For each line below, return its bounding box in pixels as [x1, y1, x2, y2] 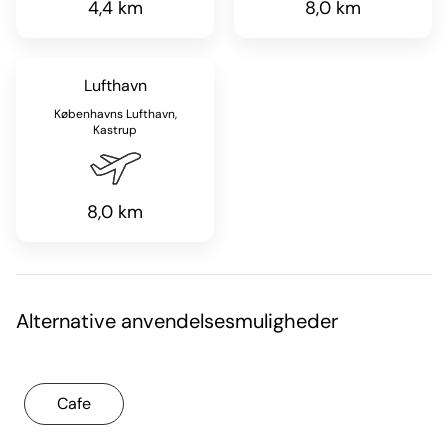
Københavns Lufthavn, [53, 106, 177, 122]
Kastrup [93, 122, 137, 138]
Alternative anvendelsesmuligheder [16, 308, 338, 334]
